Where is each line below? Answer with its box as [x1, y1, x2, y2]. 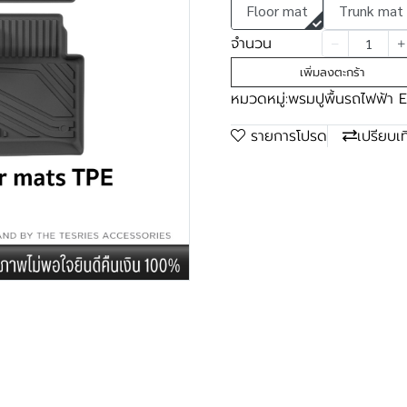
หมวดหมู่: [231, 88, 288, 110]
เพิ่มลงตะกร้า [299, 64, 364, 81]
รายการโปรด [251, 125, 327, 147]
